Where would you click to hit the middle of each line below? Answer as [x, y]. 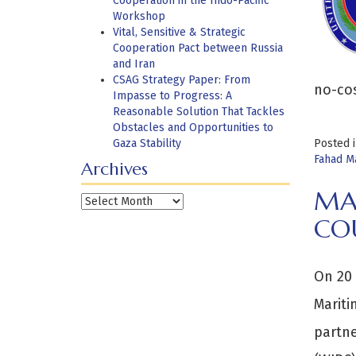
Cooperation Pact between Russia [198, 48]
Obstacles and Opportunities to [193, 128]
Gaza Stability [147, 143]
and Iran [134, 64]
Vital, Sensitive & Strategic [179, 32]
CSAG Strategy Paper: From [182, 80]
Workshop [139, 16]
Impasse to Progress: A [172, 96]
